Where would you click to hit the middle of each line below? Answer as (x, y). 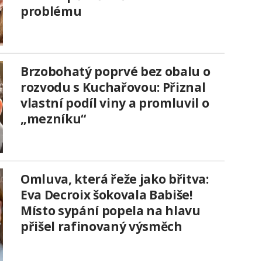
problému (51, 11)
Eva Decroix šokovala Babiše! (106, 194)
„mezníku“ (53, 118)
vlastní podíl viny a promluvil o (115, 103)
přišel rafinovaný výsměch (101, 226)
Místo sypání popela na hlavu (111, 210)
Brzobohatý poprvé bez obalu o (116, 71)
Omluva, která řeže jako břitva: (115, 179)
